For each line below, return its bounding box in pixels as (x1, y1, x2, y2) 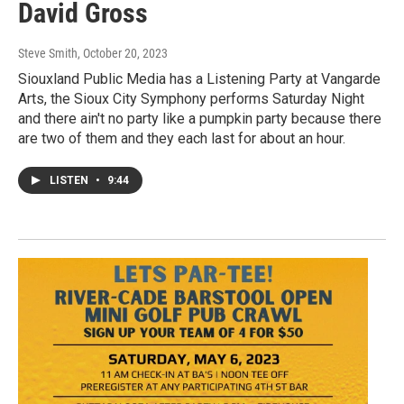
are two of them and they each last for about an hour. (18, 130, 345, 148)
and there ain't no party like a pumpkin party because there (18, 110, 381, 128)
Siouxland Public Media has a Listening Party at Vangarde (18, 70, 381, 88)
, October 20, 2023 (78, 46, 168, 61)
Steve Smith (18, 46, 78, 61)
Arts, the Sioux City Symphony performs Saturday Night (18, 90, 364, 108)
